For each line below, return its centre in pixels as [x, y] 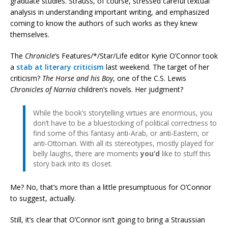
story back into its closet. [73, 163]
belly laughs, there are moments [87, 153]
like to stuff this [185, 153]
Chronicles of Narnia [43, 89]
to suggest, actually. [43, 198]
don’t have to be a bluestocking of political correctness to [125, 123]
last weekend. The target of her [156, 67]
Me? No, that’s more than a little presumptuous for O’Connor [111, 187]
